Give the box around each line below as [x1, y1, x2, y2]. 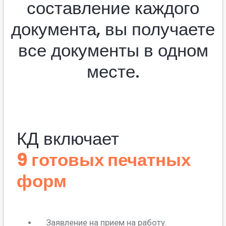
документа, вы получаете [11, 16, 215, 41]
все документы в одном [18, 37, 208, 63]
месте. [86, 59, 140, 84]
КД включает [17, 126, 119, 151]
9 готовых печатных [17, 147, 191, 173]
